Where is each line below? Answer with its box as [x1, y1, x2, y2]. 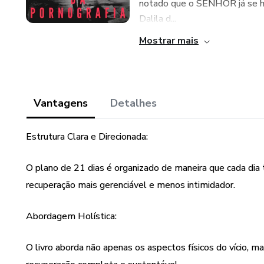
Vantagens [34, 96, 88, 110]
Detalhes [110, 96, 157, 110]
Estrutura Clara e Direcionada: [26, 130, 148, 143]
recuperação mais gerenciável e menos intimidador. [26, 179, 235, 192]
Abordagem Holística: [26, 210, 117, 223]
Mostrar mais [139, 34, 199, 47]
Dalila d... [139, 12, 176, 25]
